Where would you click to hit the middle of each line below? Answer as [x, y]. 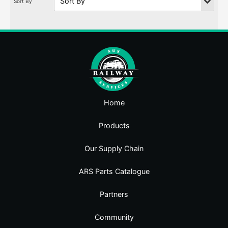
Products [114, 125]
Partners [114, 194]
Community [114, 217]
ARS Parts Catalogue [114, 171]
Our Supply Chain [114, 148]
